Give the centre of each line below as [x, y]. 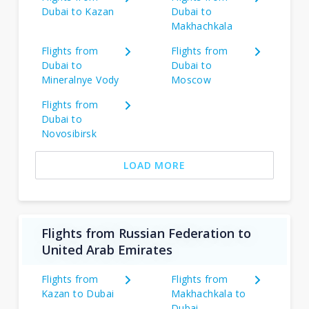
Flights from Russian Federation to [146, 233]
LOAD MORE [154, 165]
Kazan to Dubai [78, 293]
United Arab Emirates [107, 250]
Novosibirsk [69, 133]
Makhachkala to [208, 293]
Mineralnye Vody [80, 80]
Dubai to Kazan [78, 11]
